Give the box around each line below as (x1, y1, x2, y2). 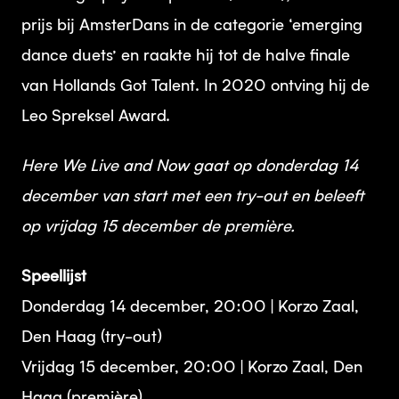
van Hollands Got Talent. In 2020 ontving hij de (21, 78, 370, 94)
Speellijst (21, 269, 86, 285)
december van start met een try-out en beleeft (21, 189, 364, 205)
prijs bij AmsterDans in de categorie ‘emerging (21, 18, 362, 34)
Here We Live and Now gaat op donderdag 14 (21, 159, 358, 175)
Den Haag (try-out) (21, 330, 162, 346)
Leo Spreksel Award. (21, 109, 170, 125)
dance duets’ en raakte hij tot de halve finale (21, 48, 350, 64)
